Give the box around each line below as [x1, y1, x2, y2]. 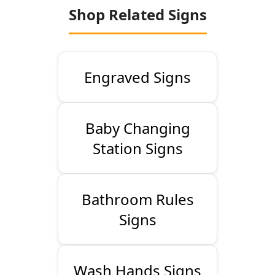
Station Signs [92, 138, 183, 159]
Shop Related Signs [68, 4, 207, 25]
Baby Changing [85, 118, 190, 139]
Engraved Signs [84, 67, 191, 88]
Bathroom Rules [81, 189, 194, 210]
